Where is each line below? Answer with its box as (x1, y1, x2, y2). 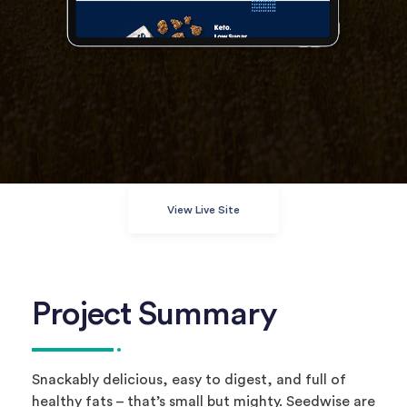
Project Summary (32, 298, 277, 331)
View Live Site (167, 204, 240, 215)
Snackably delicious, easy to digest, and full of (32, 372, 346, 387)
